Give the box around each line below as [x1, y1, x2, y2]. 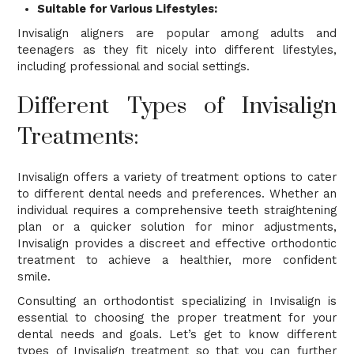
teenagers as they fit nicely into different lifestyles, [17, 43, 337, 57]
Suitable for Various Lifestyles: [37, 2, 218, 16]
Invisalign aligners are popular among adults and [17, 26, 337, 40]
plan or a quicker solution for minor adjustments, [17, 220, 337, 234]
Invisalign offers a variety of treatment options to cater [17, 170, 337, 184]
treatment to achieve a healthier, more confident [17, 253, 337, 267]
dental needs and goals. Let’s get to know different [17, 327, 337, 341]
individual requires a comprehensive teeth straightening [17, 203, 337, 217]
